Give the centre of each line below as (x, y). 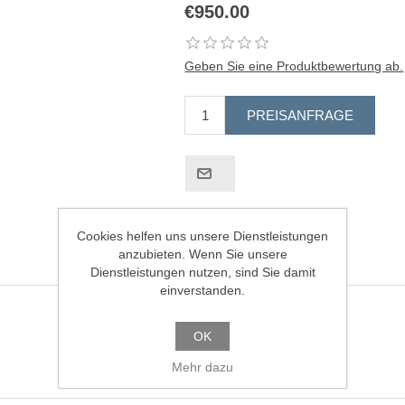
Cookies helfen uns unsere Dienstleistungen (202, 236)
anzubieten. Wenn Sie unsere (202, 254)
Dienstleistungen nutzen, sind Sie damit (202, 272)
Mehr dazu (202, 367)
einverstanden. (202, 290)
